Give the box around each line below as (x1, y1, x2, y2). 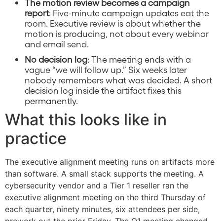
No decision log (25, 54, 87, 65)
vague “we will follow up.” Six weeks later (25, 64, 187, 75)
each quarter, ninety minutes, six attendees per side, (5, 204, 200, 215)
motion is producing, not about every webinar (25, 28, 209, 39)
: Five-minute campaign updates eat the (49, 7, 209, 18)
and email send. (25, 38, 89, 49)
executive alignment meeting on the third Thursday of (5, 192, 206, 203)
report (25, 7, 49, 18)
